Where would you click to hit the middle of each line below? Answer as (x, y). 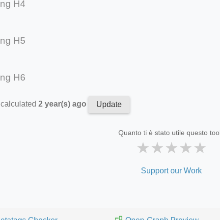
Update (109, 104)
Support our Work (171, 170)
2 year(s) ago (63, 104)
